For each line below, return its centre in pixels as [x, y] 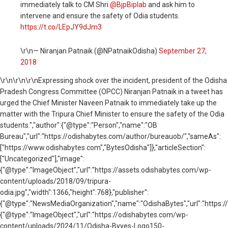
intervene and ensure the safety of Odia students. [100, 16]
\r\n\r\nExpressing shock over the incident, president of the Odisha [120, 80]
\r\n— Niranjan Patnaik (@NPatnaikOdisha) [90, 51]
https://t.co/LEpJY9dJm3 [61, 27]
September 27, [183, 51]
